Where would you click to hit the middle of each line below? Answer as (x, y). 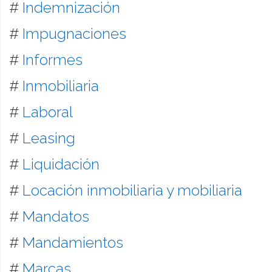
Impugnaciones (74, 33)
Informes (52, 59)
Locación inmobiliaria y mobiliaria (132, 190)
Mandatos (56, 216)
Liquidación (61, 164)
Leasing (49, 138)
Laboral (47, 112)
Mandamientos (73, 242)
